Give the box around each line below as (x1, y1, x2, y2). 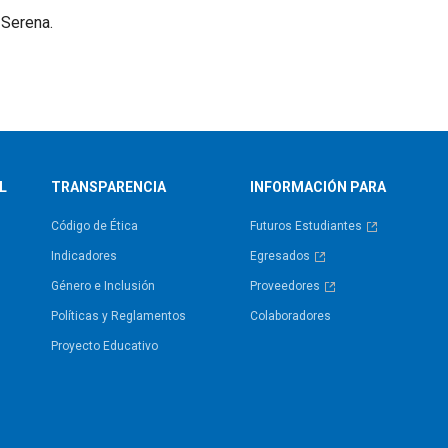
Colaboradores (249, 308, 331, 323)
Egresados (249, 248, 310, 263)
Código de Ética (51, 218, 139, 233)
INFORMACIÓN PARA (249, 178, 386, 195)
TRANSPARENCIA (51, 178, 167, 195)
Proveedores (249, 278, 320, 293)
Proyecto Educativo (51, 338, 159, 353)
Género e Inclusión (51, 278, 156, 293)
